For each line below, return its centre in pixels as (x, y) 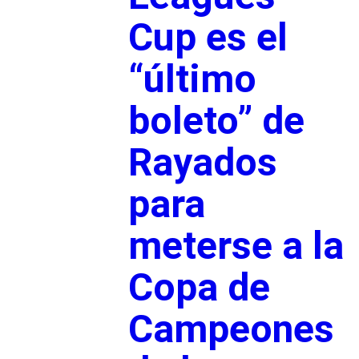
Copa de (199, 287)
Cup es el (208, 37)
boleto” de (216, 120)
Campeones (231, 329)
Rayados (202, 162)
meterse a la (236, 245)
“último (192, 79)
